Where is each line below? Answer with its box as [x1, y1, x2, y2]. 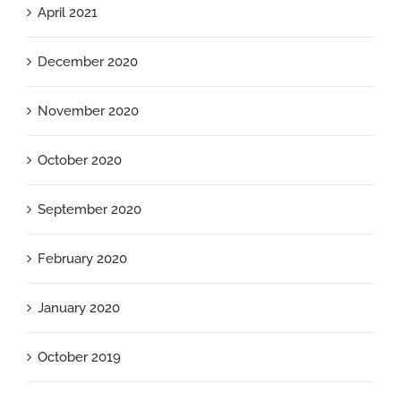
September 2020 [38, 200, 141, 218]
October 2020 [38, 151, 122, 168]
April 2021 [38, 4, 98, 21]
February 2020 [38, 250, 127, 267]
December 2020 [38, 53, 138, 70]
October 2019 [38, 348, 121, 365]
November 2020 [38, 102, 139, 119]
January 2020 [38, 299, 120, 316]
